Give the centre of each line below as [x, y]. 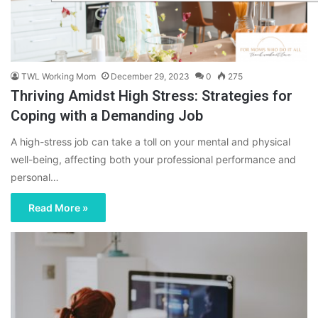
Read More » [58, 207]
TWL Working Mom [59, 76]
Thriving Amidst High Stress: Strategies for [152, 95]
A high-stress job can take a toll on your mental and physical [150, 141]
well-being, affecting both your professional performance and [153, 159]
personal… [35, 177]
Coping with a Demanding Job [107, 115]
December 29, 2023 [150, 76]
